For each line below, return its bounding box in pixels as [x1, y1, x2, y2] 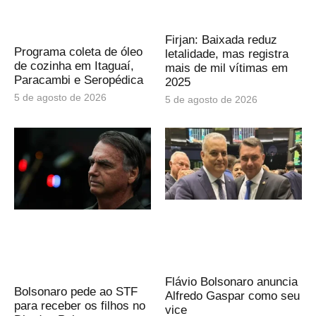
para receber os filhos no [14, 298, 145, 312]
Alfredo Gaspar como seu [165, 288, 300, 303]
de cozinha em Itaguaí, [14, 59, 134, 73]
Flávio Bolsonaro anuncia [165, 274, 298, 288]
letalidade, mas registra [165, 47, 288, 61]
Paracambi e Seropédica [14, 73, 143, 87]
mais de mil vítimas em [165, 61, 288, 75]
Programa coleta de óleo [14, 44, 142, 59]
